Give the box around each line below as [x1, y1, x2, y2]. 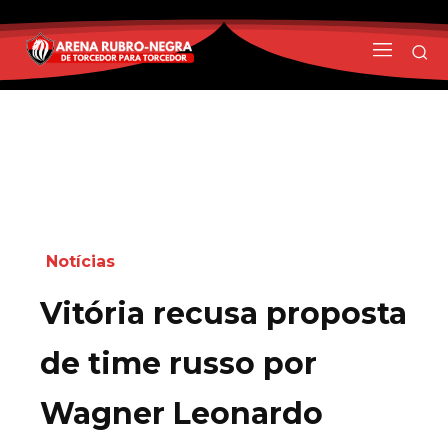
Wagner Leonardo [40, 394, 323, 432]
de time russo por [40, 344, 317, 382]
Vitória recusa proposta [40, 294, 407, 332]
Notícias [46, 251, 115, 271]
